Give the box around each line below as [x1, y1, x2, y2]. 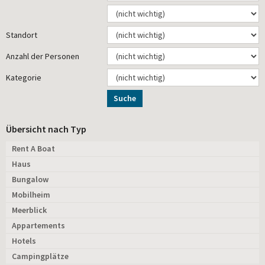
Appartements [12, 219, 65, 231]
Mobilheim [12, 189, 50, 200]
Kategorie [6, 72, 41, 83]
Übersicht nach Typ [6, 122, 86, 135]
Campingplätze [12, 250, 69, 261]
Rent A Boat [12, 143, 55, 154]
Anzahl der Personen [6, 50, 79, 62]
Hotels [12, 235, 36, 246]
